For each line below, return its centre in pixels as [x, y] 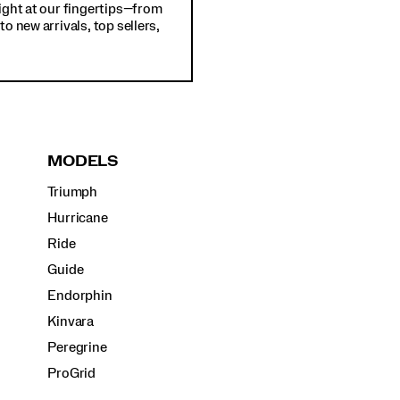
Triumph [72, 192]
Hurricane [78, 218]
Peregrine [77, 348]
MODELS [83, 162]
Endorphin [80, 296]
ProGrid [71, 374]
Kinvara [71, 322]
